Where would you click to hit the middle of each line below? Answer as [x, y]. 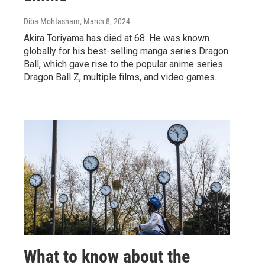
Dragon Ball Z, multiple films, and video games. [120, 77]
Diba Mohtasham [52, 22]
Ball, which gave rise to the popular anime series [123, 64]
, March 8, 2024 [105, 22]
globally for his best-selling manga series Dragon [126, 51]
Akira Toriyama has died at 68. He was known [117, 38]
